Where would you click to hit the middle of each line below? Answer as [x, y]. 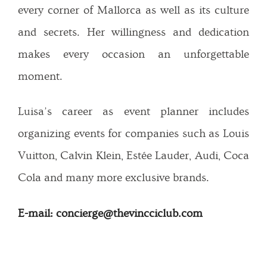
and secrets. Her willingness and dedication [133, 32]
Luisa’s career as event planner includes [133, 112]
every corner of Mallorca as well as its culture [133, 10]
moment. [40, 76]
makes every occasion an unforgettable [133, 54]
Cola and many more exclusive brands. [114, 178]
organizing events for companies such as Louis [133, 134]
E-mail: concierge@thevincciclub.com [110, 213]
